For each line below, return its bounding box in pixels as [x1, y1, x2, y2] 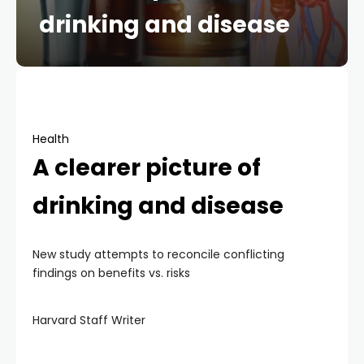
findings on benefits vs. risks [32, 265, 190, 281]
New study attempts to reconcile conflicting [32, 246, 284, 262]
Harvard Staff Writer [32, 312, 145, 328]
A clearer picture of [32, 152, 261, 184]
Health [32, 131, 69, 147]
